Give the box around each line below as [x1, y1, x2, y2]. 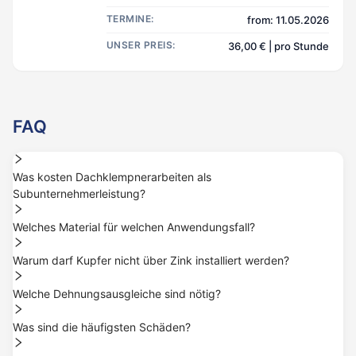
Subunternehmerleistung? [13, 187, 145, 200]
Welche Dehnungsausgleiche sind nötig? [13, 287, 221, 300]
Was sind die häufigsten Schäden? [13, 320, 191, 334]
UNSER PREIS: [106, 39, 176, 51]
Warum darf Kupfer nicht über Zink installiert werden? [13, 253, 289, 267]
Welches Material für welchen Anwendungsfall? [13, 220, 255, 234]
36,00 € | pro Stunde [228, 40, 329, 52]
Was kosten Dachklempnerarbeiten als [13, 170, 211, 184]
